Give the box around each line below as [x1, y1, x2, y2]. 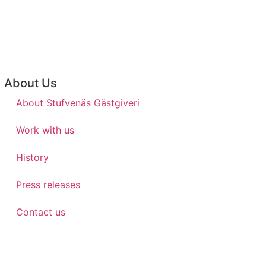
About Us [4, 76, 57, 91]
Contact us [15, 206, 65, 218]
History [15, 151, 49, 164]
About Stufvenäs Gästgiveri [15, 97, 140, 109]
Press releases [15, 179, 80, 191]
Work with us [15, 124, 74, 137]
